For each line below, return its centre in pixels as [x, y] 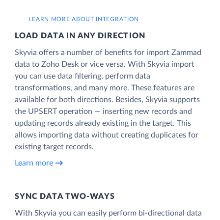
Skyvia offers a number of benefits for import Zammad [108, 52]
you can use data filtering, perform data [82, 76]
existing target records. [54, 147]
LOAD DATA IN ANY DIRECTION [80, 36]
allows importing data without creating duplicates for [107, 135]
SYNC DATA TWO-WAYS [65, 196]
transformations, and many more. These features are [105, 88]
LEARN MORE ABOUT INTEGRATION [84, 19]
